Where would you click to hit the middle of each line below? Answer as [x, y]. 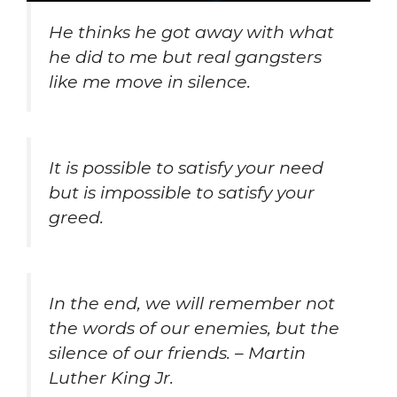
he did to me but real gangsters [185, 57]
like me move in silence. [150, 82]
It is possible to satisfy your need [186, 168]
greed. [76, 218]
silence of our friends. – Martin [177, 352]
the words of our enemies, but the [194, 327]
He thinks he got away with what [191, 32]
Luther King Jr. [111, 377]
